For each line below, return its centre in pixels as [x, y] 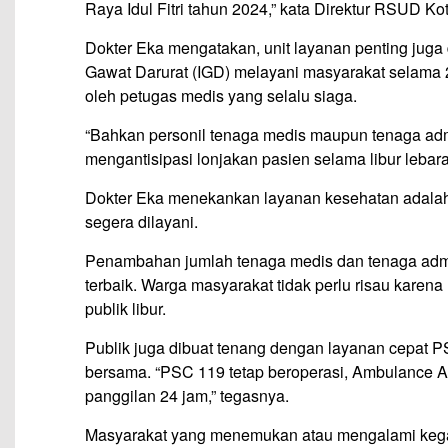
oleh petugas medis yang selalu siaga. [221, 96]
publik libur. [125, 309]
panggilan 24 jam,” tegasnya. [187, 396]
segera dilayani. [141, 222]
